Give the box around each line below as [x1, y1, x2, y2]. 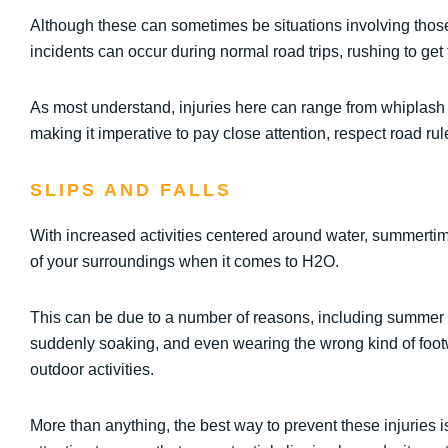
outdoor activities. [30, 361, 154, 378]
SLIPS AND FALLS [30, 180, 232, 200]
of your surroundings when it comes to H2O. [30, 253, 339, 270]
